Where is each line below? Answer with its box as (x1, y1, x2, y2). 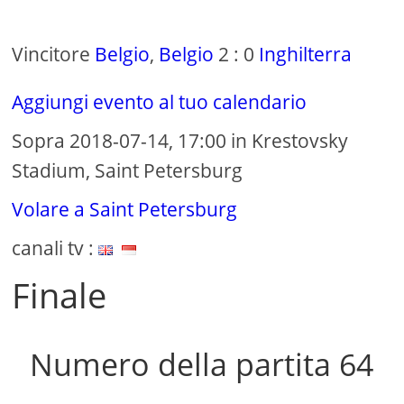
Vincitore (12, 41, 96, 68)
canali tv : (12, 235, 99, 262)
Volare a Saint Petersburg (12, 197, 238, 223)
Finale (12, 271, 107, 319)
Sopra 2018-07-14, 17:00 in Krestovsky (12, 128, 349, 154)
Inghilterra (259, 41, 353, 68)
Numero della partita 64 (30, 344, 374, 386)
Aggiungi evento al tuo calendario (12, 89, 308, 115)
